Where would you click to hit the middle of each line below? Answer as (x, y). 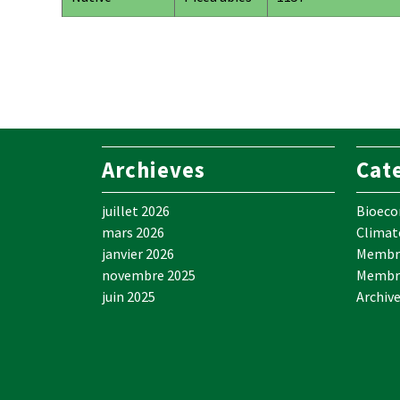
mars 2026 (133, 233)
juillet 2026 (136, 211)
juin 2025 (129, 297)
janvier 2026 (138, 254)
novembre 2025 (149, 275)
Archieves (154, 170)
